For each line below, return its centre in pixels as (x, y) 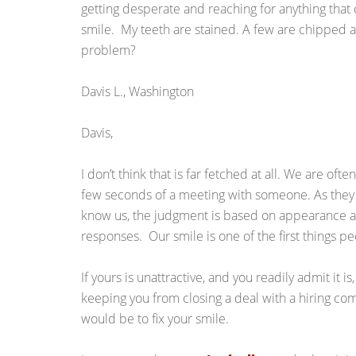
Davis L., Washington (137, 91)
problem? (108, 50)
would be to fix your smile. (155, 319)
